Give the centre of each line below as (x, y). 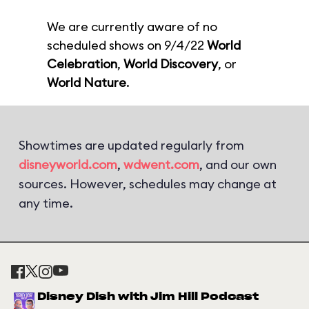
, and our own (238, 165)
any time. (46, 203)
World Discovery (171, 64)
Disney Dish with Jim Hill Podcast (148, 297)
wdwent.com (161, 165)
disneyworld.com (68, 165)
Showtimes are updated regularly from (131, 145)
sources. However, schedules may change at (148, 184)
